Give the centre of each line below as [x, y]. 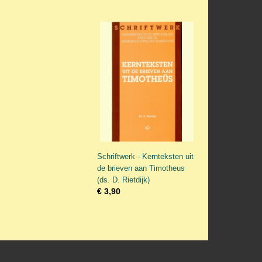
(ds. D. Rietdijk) [123, 180]
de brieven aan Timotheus [141, 168]
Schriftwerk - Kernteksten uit [145, 156]
